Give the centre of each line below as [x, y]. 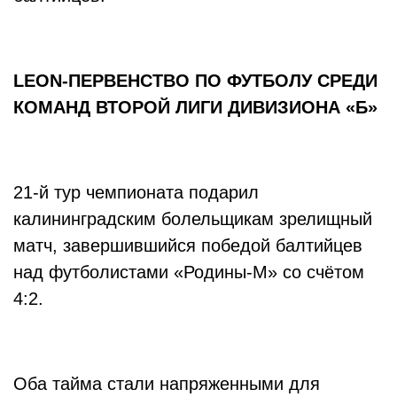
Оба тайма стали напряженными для [167, 384]
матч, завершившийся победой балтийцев [188, 245]
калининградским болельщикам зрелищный [193, 219]
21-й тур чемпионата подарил [136, 192]
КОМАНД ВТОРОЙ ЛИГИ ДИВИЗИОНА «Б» [198, 107]
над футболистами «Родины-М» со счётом [189, 272]
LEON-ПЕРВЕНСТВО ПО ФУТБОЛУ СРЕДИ [195, 81]
